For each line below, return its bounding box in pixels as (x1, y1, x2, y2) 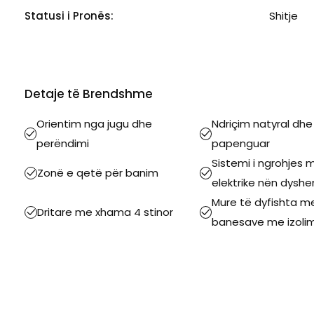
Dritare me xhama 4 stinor (37, 204, 173, 219)
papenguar (212, 135, 270, 151)
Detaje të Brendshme (25, 85, 153, 102)
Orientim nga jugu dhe (36, 116, 153, 131)
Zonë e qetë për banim (37, 165, 158, 180)
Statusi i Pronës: (25, 8, 114, 23)
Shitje (269, 8, 298, 23)
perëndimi (36, 135, 90, 151)
